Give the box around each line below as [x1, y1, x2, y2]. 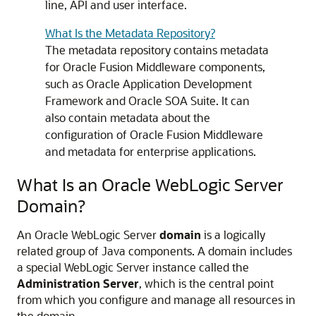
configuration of [45, 127, 130, 142]
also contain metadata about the [45, 110, 210, 125]
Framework [45, 93, 103, 108]
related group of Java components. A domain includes [17, 243, 292, 258]
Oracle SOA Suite [128, 93, 216, 108]
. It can [216, 93, 250, 108]
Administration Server [17, 276, 139, 291]
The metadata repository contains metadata [45, 42, 269, 57]
